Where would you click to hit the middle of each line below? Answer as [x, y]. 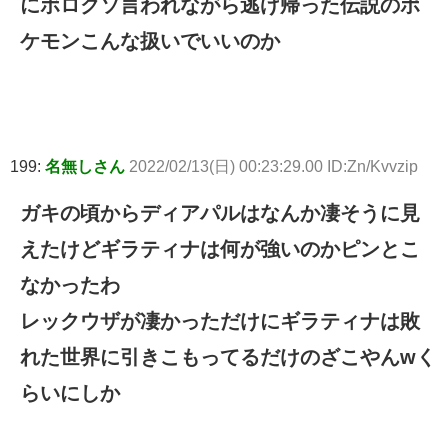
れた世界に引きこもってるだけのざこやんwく [228, 357]
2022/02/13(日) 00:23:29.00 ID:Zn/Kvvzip [273, 167]
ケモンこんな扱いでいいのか [150, 41]
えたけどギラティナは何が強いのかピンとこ [220, 249]
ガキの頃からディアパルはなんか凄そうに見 [220, 213]
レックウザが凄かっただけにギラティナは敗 [220, 321]
